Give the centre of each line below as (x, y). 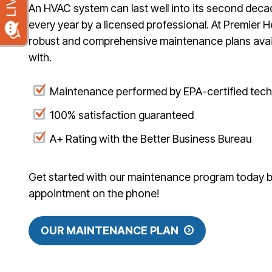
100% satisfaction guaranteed (122, 115)
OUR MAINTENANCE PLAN (110, 230)
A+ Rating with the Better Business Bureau (151, 139)
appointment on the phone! (94, 194)
